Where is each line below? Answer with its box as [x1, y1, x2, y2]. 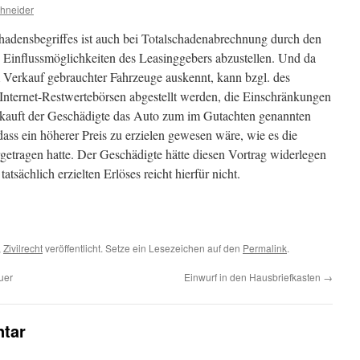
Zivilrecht [3, 241, 43, 255]
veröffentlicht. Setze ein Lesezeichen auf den [43, 241, 243, 255]
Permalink [243, 241, 287, 255]
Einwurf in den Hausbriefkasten [184, 270, 323, 284]
